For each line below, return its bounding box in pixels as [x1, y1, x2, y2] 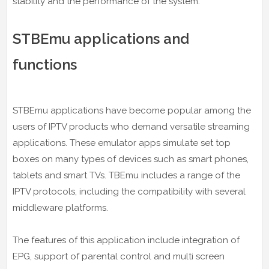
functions [13, 55, 77, 73]
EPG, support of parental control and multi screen [13, 250, 225, 262]
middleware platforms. [13, 202, 108, 213]
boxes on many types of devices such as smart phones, [13, 153, 249, 165]
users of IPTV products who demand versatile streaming [13, 121, 250, 132]
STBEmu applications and [13, 29, 189, 47]
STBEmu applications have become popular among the [13, 104, 251, 116]
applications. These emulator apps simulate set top [13, 137, 231, 148]
